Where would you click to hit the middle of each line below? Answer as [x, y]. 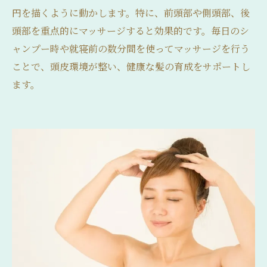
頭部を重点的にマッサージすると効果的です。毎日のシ [131, 31]
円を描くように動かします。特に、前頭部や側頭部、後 [131, 13]
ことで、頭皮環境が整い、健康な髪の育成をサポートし [131, 67]
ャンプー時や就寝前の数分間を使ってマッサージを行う [131, 49]
